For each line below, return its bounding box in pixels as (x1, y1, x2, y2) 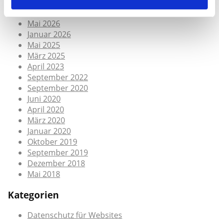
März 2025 (27, 50, 65, 61)
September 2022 (27, 71, 88, 83)
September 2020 (27, 82, 88, 93)
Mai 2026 (27, 18, 60, 29)
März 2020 (27, 114, 65, 126)
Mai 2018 (27, 168, 60, 179)
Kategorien (8, 188, 59, 201)
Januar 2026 (27, 28, 71, 40)
